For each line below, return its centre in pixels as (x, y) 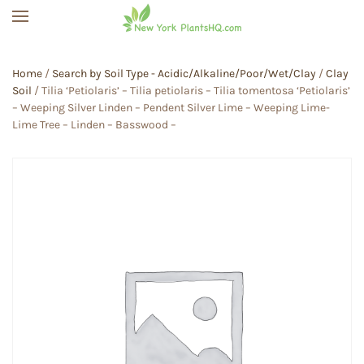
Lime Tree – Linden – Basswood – (94, 125)
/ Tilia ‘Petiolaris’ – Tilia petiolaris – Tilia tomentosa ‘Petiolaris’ (191, 91)
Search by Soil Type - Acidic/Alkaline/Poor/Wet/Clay (184, 74)
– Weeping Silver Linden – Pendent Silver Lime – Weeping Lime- (171, 108)
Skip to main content (106, 47)
